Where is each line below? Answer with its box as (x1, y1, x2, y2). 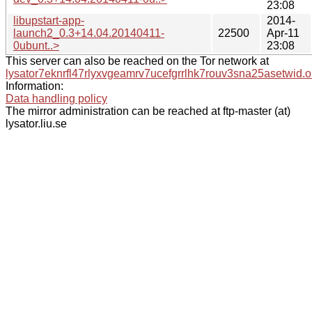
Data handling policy (6, 92, 107, 104)
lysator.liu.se (6, 117, 67, 130)
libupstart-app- (13, 14, 84, 26)
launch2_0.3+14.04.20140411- (13, 26, 164, 39)
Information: (6, 79, 63, 92)
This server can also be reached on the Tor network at (6, 54, 269, 67)
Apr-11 (267, 26, 299, 39)
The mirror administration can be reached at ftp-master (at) (6, 104, 290, 117)
